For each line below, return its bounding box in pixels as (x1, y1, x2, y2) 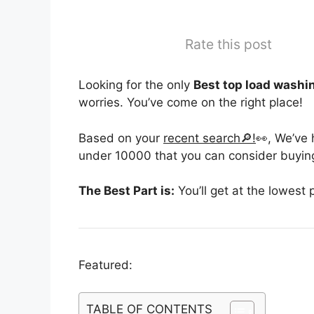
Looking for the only (78, 78, 193, 92)
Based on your (78, 130, 163, 145)
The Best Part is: (78, 184, 175, 198)
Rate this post (185, 36, 272, 53)
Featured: (78, 258, 132, 272)
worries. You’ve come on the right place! (78, 95, 303, 109)
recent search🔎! (163, 130, 256, 145)
